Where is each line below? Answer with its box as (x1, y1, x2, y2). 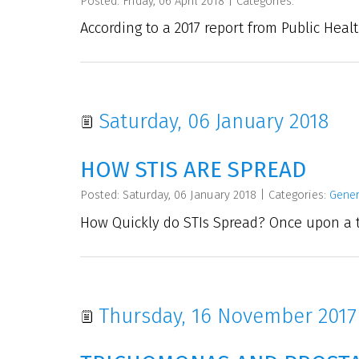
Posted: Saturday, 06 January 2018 (80, 188, 256, 203)
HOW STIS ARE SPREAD (80, 155, 306, 183)
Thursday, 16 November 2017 (93, 303, 357, 329)
